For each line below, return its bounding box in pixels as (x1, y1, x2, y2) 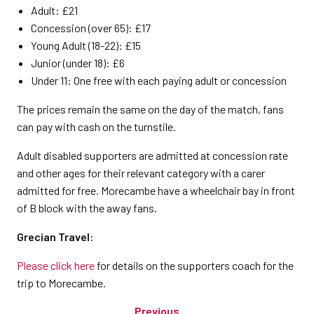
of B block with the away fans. (17, 201, 157, 214)
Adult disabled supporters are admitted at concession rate (17, 149, 288, 162)
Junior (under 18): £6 (31, 56, 125, 69)
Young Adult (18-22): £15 (31, 39, 141, 52)
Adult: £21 (31, 4, 78, 17)
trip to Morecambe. (17, 276, 106, 289)
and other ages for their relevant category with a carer (17, 166, 265, 179)
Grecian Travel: (17, 230, 94, 243)
